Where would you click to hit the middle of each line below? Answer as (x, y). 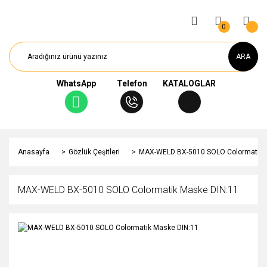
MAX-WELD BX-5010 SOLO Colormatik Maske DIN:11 (128, 190)
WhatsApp (76, 83)
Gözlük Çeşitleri (94, 152)
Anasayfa (34, 152)
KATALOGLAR (190, 83)
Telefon (132, 83)
